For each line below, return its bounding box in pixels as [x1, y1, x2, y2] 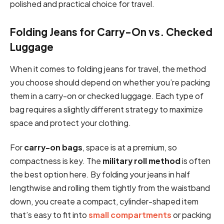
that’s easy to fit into [10, 209, 88, 220]
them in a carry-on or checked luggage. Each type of [10, 90, 203, 101]
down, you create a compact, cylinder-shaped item [10, 196, 198, 207]
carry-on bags [24, 142, 82, 153]
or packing [171, 209, 211, 220]
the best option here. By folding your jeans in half [10, 169, 190, 180]
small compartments [88, 209, 171, 220]
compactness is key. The [10, 155, 102, 166]
